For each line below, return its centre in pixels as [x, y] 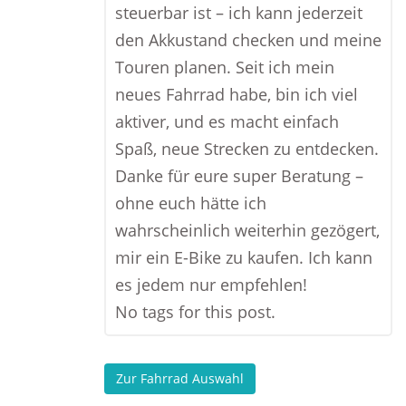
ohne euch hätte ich [191, 203]
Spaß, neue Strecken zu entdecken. [247, 149]
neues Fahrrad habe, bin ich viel [237, 94]
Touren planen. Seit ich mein [225, 67]
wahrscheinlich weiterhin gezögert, [247, 230]
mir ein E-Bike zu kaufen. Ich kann [244, 257]
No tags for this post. [195, 312]
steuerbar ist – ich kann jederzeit [239, 13]
